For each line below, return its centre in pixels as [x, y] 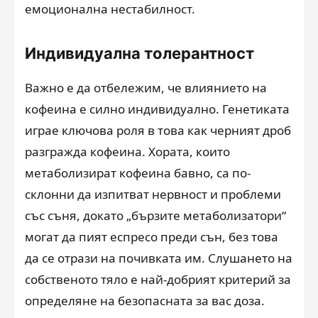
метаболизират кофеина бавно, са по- [138, 173]
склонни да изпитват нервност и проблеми [153, 194]
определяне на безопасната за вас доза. [145, 301]
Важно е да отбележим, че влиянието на [146, 88]
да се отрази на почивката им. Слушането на [159, 258]
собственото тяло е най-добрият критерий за [158, 279]
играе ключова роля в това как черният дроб [158, 130]
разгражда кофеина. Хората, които [127, 152]
